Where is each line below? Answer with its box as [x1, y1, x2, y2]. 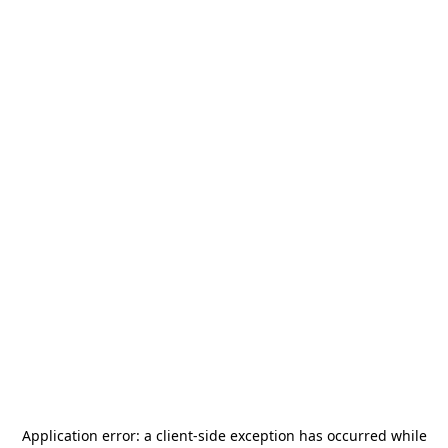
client [155, 426, 193, 445]
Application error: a [21, 426, 156, 445]
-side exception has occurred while [192, 426, 427, 445]
